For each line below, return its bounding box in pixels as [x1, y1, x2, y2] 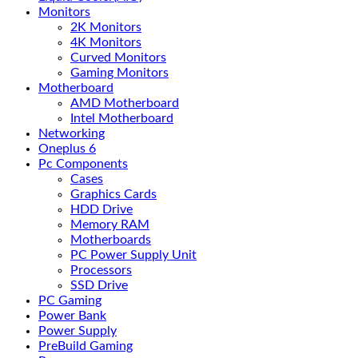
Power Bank [38, 309, 106, 322]
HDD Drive [70, 203, 133, 216]
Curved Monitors [70, 51, 166, 64]
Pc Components [38, 157, 128, 170]
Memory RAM [70, 218, 149, 231]
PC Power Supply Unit [70, 249, 197, 261]
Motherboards [70, 233, 151, 246]
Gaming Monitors [70, 66, 169, 79]
